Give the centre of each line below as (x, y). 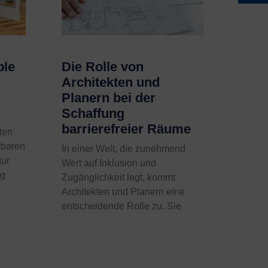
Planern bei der (109, 98)
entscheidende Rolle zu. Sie (122, 206)
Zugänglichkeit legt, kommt (119, 178)
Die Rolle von (103, 67)
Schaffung (93, 114)
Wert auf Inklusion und (109, 163)
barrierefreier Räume (127, 129)
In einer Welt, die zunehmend (124, 149)
